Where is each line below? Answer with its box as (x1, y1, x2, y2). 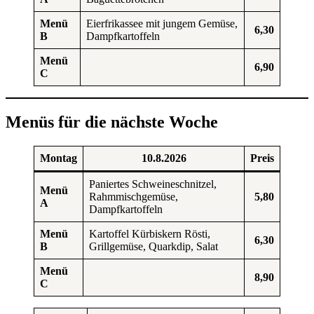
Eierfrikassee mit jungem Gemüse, (86, 17, 238, 29)
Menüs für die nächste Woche (6, 112, 218, 131)
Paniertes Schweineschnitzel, (89, 177, 217, 190)
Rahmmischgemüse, (89, 190, 178, 203)
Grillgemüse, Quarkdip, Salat (89, 240, 218, 252)
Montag (40, 151, 77, 164)
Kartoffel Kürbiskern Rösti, (89, 227, 210, 240)
